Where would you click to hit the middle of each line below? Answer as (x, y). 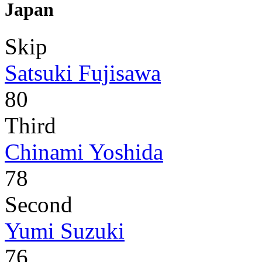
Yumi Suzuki (65, 230)
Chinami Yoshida (84, 151)
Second (39, 204)
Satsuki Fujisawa (83, 73)
